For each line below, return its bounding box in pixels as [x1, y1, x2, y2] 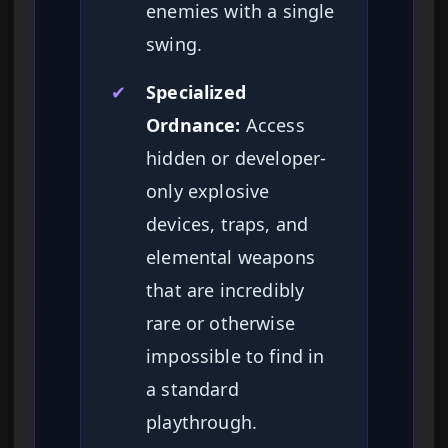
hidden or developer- [146, 146, 327, 171]
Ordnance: [146, 113, 241, 138]
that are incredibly [146, 278, 305, 303]
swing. [146, 32, 203, 57]
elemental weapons [146, 245, 315, 270]
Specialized [146, 80, 246, 105]
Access [240, 113, 305, 138]
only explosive [146, 179, 270, 204]
